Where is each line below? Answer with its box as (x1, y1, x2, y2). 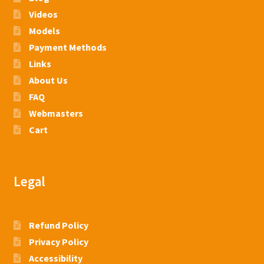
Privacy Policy (28, 236, 88, 248)
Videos (28, 8, 58, 20)
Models (28, 24, 60, 37)
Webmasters (28, 107, 83, 119)
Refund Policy (28, 219, 88, 232)
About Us (28, 74, 68, 86)
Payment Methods (28, 41, 107, 53)
